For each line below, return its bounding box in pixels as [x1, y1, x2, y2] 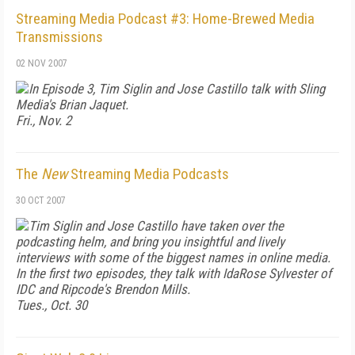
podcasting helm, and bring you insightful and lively [16, 234, 284, 250]
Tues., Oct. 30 [16, 297, 87, 313]
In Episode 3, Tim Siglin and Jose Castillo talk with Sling [29, 81, 325, 97]
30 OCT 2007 [16, 195, 66, 206]
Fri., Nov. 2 [16, 113, 71, 128]
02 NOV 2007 [16, 58, 67, 69]
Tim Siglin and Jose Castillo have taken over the [29, 218, 284, 234]
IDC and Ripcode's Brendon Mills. [16, 281, 190, 297]
